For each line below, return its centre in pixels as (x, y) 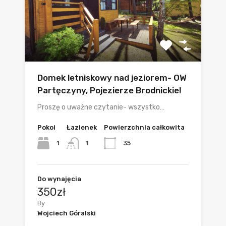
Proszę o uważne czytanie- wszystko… (101, 107)
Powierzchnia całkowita (144, 127)
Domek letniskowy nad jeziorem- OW (112, 77)
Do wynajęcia (59, 179)
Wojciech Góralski (67, 213)
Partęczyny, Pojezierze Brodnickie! (109, 90)
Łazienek (82, 127)
